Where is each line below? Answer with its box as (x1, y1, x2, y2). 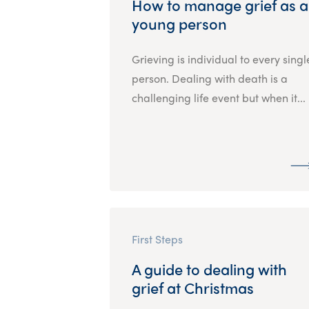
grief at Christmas (131, 276, 254, 299)
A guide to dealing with (131, 257, 287, 280)
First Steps (131, 230, 183, 247)
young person (131, 12, 227, 34)
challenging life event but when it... (131, 89, 306, 106)
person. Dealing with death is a (131, 70, 288, 86)
